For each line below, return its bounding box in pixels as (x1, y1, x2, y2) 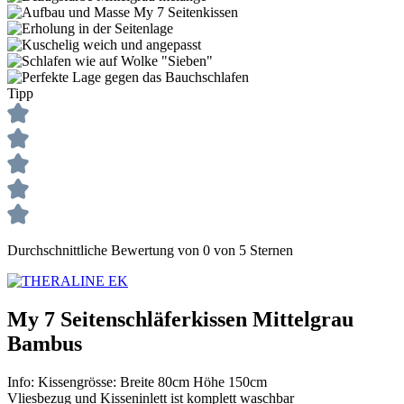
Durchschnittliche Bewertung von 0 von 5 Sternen (7, 243, 293, 258)
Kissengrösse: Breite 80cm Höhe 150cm (38, 373, 267, 390)
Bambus (7, 331, 82, 355)
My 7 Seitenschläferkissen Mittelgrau (7, 307, 353, 331)
